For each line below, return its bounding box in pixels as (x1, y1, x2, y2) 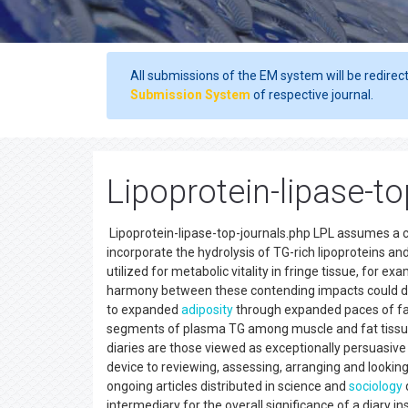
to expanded (107, 302, 181, 317)
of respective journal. (250, 87, 373, 102)
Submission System (130, 87, 250, 102)
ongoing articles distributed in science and (107, 379, 349, 393)
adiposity (181, 302, 233, 317)
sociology (349, 379, 403, 393)
